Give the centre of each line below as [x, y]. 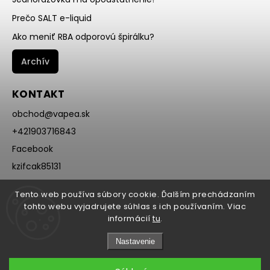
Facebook [33, 149]
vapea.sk [71, 114]
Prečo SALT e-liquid [52, 18]
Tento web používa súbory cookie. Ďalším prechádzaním [135, 194]
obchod [28, 114]
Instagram [34, 184]
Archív [35, 62]
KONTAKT [39, 94]
